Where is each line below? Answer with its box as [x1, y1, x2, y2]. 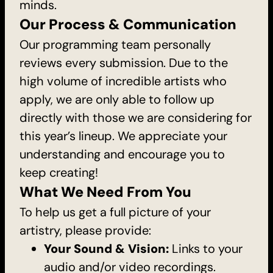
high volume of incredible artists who [19, 73, 227, 89]
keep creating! [19, 164, 98, 180]
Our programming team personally [19, 36, 211, 52]
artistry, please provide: [19, 222, 151, 238]
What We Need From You [19, 182, 191, 201]
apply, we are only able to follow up [19, 91, 214, 107]
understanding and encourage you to [19, 146, 225, 162]
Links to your [172, 240, 243, 257]
